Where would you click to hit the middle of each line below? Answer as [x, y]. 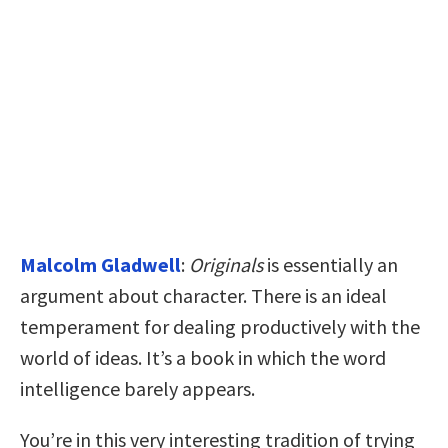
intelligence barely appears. [137, 388]
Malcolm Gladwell [100, 264]
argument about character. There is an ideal [203, 295]
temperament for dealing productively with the [220, 326]
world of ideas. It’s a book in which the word [203, 357]
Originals [226, 264]
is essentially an [330, 264]
